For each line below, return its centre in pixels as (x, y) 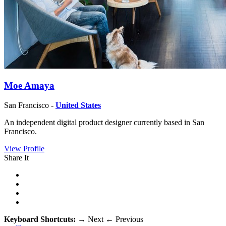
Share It (16, 157)
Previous (128, 219)
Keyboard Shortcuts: (41, 219)
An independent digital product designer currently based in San (104, 122)
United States (78, 105)
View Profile (24, 148)
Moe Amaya (29, 86)
